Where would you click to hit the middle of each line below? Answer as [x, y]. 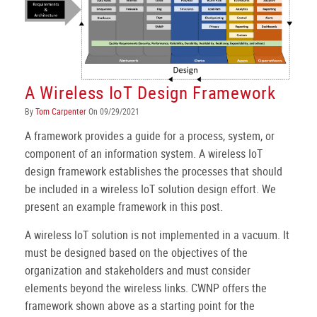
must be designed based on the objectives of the [136, 253]
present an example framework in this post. [124, 207]
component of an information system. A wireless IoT [144, 154]
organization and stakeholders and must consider [138, 271]
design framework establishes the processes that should [154, 172]
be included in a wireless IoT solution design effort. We [150, 189]
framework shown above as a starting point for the [140, 306]
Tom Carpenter [61, 111]
